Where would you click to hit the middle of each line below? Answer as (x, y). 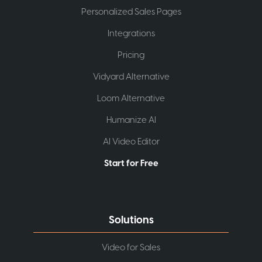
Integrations (131, 33)
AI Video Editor (131, 142)
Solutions (131, 220)
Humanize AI (131, 120)
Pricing (131, 55)
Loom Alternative (131, 98)
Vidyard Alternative (131, 77)
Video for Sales (131, 247)
